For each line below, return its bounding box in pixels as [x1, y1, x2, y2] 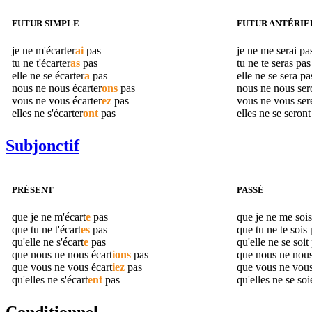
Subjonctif [6, 136, 79, 155]
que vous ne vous [12, 261, 91, 274]
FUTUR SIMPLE [12, 17, 79, 29]
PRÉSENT [12, 185, 54, 196]
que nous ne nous [12, 249, 91, 261]
